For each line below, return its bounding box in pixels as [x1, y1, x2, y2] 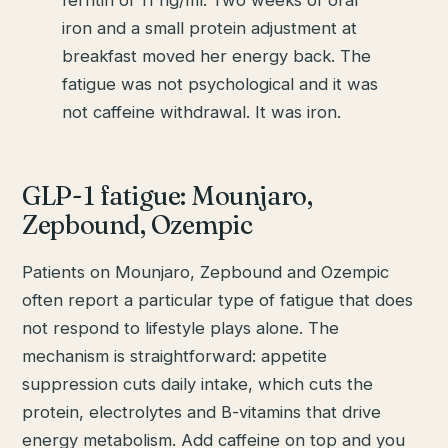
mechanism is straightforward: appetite [22, 345, 328, 366]
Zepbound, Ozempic [22, 208, 253, 241]
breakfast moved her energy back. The [62, 45, 372, 66]
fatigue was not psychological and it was [62, 73, 379, 94]
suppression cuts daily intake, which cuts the [22, 373, 374, 394]
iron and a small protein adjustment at [62, 17, 358, 38]
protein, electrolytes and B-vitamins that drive [22, 401, 382, 422]
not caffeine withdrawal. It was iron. [62, 101, 342, 122]
